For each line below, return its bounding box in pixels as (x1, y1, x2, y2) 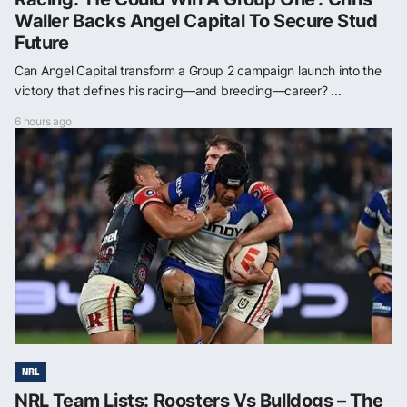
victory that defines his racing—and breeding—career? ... (15, 82, 342, 98)
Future (15, 31, 69, 54)
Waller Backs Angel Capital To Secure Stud (15, 9, 378, 32)
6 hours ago (15, 114, 72, 128)
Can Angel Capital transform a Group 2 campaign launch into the (15, 62, 382, 78)
